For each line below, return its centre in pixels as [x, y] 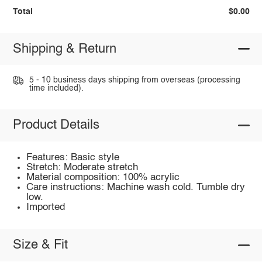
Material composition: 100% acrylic [103, 177]
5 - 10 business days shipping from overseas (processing [135, 80]
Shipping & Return [64, 49]
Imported [46, 207]
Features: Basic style [73, 157]
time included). [56, 89]
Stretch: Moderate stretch [82, 167]
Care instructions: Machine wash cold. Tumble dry [136, 187]
